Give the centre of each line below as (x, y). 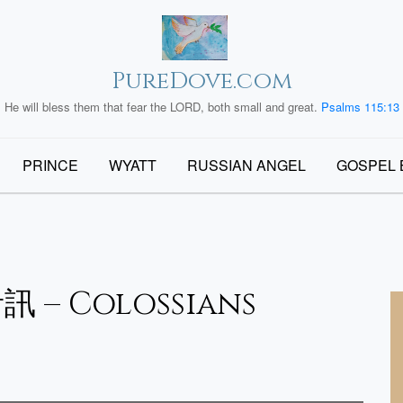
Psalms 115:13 (360, 107)
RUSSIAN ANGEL (246, 165)
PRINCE (50, 165)
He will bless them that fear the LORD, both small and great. (162, 107)
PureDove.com (201, 81)
